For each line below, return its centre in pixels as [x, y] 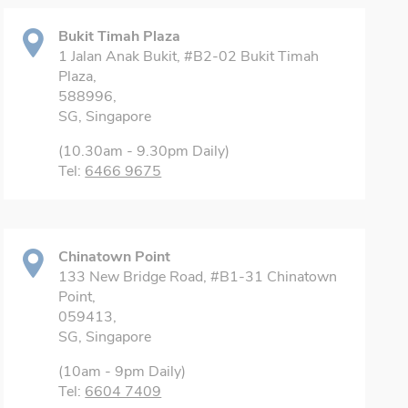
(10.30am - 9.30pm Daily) [144, 151]
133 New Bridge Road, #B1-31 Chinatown [198, 277]
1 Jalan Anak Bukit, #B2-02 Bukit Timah [189, 56]
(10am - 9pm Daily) [122, 372]
